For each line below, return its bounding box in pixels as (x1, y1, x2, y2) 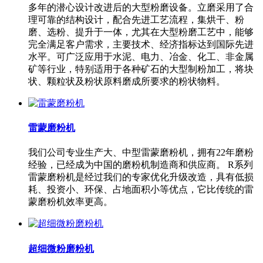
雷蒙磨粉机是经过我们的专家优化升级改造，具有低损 (28, 172, 254, 183)
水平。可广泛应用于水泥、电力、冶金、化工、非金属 (28, 51, 254, 62)
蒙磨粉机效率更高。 (28, 197, 113, 207)
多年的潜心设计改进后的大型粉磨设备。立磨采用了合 (28, 2, 254, 12)
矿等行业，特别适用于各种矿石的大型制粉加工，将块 (28, 63, 254, 74)
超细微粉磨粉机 (28, 243, 94, 254)
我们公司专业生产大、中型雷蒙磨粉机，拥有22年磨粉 (28, 147, 254, 158)
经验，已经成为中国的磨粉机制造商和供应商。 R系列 (28, 160, 253, 170)
